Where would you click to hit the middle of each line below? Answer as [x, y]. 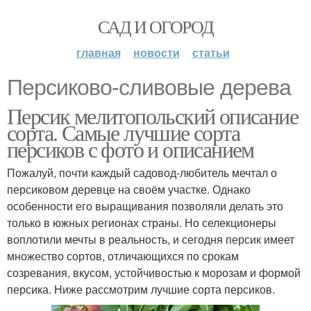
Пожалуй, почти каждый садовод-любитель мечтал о [142, 173]
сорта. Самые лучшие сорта [123, 132]
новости [156, 52]
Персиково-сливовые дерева [149, 87]
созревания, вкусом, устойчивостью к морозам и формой [154, 272]
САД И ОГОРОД [155, 26]
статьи [211, 52]
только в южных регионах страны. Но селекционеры [142, 222]
